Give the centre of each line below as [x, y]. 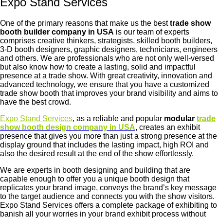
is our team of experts [152, 32]
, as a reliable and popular [118, 118]
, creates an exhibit [168, 127]
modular [180, 118]
